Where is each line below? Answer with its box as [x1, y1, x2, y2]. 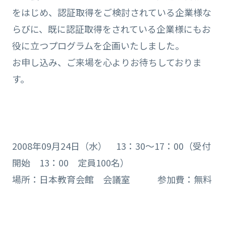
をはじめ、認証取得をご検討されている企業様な [12, 6, 211, 19]
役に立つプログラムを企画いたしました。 [12, 39, 184, 52]
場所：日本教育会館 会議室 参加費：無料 [12, 173, 212, 186]
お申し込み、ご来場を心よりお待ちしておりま [12, 55, 202, 69]
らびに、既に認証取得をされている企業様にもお [12, 22, 211, 36]
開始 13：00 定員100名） [12, 156, 129, 169]
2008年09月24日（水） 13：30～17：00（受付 [12, 139, 211, 153]
